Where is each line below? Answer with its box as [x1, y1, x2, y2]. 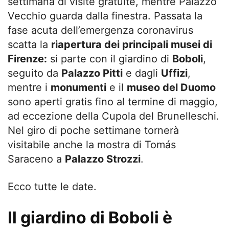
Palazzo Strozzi [65, 153, 141, 165]
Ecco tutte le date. [8, 180, 97, 193]
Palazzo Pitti [61, 67, 123, 79]
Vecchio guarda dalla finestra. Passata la [8, 10, 202, 22]
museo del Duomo [127, 81, 216, 94]
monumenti [51, 81, 106, 94]
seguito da [8, 67, 61, 79]
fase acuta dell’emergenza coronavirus [8, 24, 193, 36]
